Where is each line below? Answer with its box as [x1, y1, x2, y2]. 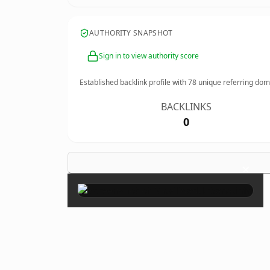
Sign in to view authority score [99, 51, 199, 61]
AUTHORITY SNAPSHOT [89, 28, 173, 38]
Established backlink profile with [80, 77, 188, 87]
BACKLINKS [161, 100, 212, 113]
